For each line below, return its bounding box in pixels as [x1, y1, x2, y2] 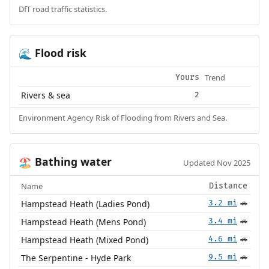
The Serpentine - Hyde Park [21, 252, 131, 264]
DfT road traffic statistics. [18, 3, 107, 14]
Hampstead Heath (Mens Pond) [21, 216, 147, 228]
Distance [208, 181, 247, 191]
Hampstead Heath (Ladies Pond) [21, 198, 150, 210]
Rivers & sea [21, 89, 71, 101]
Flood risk [31, 45, 86, 60]
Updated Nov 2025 [183, 157, 251, 168]
